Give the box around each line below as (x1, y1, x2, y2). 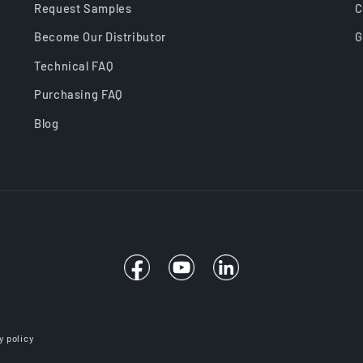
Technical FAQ (34, 58, 114, 73)
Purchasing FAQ (34, 87, 123, 102)
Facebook (122, 268, 178, 284)
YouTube (168, 268, 216, 284)
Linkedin (212, 268, 263, 284)
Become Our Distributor (34, 29, 166, 45)
